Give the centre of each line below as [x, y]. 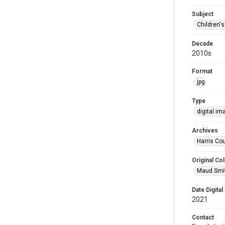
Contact [203, 217]
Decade [202, 44]
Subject [203, 14]
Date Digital [207, 190]
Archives [205, 131]
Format [202, 71]
